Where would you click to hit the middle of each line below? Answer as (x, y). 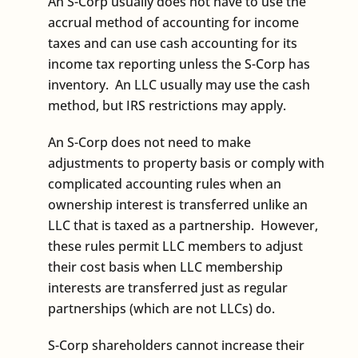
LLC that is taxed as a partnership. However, (183, 225)
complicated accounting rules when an (165, 183)
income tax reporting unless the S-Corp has (179, 64)
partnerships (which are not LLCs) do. (161, 308)
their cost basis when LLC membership (165, 267)
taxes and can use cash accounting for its (173, 43)
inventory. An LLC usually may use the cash (179, 84)
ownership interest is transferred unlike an (178, 204)
